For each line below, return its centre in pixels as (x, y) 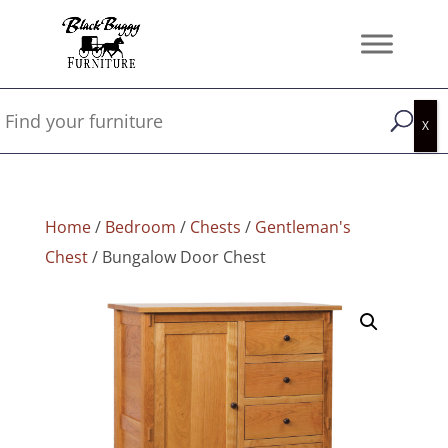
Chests (215, 227)
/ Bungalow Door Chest (176, 257)
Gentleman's (302, 227)
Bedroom (140, 227)
